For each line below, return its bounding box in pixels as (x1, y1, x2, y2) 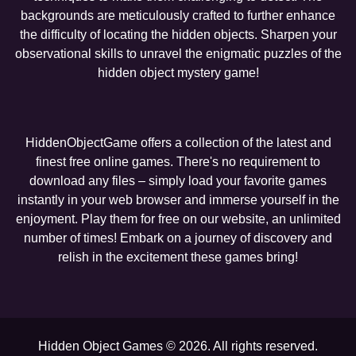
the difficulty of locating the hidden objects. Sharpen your (19, 28, 337, 42)
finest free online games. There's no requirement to (36, 155, 320, 169)
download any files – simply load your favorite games (29, 174, 327, 188)
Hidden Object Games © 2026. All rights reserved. (38, 339, 318, 354)
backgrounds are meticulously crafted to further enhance (21, 9, 335, 23)
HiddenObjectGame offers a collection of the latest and (25, 136, 331, 150)
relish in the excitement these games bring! (58, 250, 298, 265)
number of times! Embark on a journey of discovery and (24, 231, 332, 246)
